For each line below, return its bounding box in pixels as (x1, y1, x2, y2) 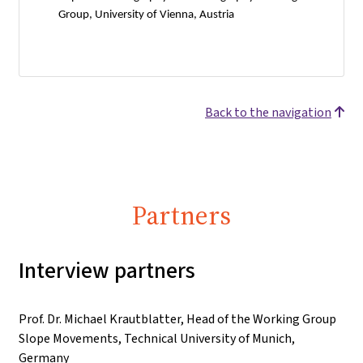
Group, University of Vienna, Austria (58, 9, 234, 21)
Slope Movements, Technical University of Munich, (19, 330, 295, 347)
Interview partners (19, 255, 195, 285)
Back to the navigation (205, 104, 331, 121)
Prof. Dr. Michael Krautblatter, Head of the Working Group (19, 310, 336, 327)
